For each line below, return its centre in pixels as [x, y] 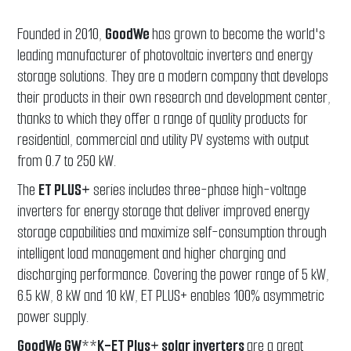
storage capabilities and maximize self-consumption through [172, 233]
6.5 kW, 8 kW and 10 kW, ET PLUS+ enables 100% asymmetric [171, 296]
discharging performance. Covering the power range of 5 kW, [174, 275]
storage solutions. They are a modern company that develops [173, 77]
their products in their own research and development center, [174, 98]
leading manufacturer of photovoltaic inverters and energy [165, 56]
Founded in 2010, [62, 34]
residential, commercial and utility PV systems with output [163, 140]
